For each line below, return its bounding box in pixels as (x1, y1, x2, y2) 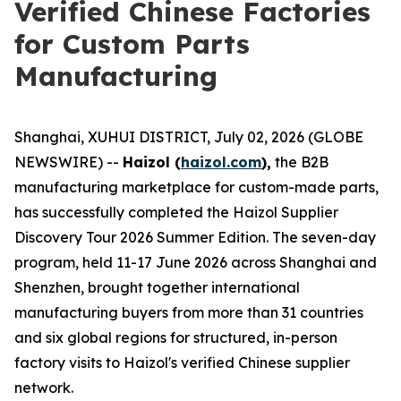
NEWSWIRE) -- (14, 153, 123, 171)
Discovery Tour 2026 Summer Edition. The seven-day (14, 228, 376, 246)
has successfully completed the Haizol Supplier (14, 203, 338, 221)
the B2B (271, 153, 328, 171)
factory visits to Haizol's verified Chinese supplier (14, 354, 350, 371)
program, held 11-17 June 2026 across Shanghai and (14, 253, 377, 271)
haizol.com (181, 153, 261, 171)
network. (14, 379, 73, 397)
